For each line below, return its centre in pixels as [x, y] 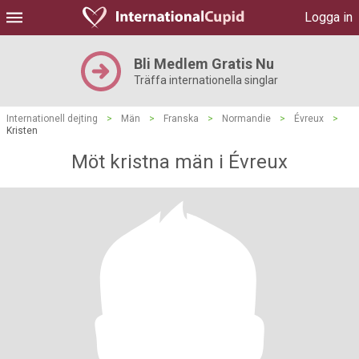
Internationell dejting [52, 119]
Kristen [22, 131]
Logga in [329, 17]
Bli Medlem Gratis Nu [204, 64]
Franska [181, 119]
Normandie [246, 119]
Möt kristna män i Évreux [179, 162]
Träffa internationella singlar [206, 80]
